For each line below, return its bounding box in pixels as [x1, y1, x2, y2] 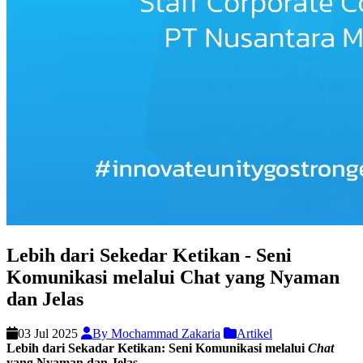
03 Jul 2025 [18, 326, 78, 340]
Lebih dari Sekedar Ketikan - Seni [6, 244, 292, 266]
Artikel [237, 326, 272, 340]
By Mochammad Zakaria [92, 326, 220, 340]
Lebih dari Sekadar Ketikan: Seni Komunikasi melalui [6, 340, 308, 355]
